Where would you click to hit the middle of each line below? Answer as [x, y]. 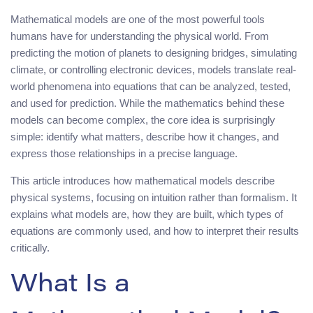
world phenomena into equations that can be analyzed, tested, [151, 86]
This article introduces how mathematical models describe [143, 180]
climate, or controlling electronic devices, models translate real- [153, 69]
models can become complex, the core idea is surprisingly [143, 119]
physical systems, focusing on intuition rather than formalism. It [154, 197]
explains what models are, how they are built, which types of [147, 214]
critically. [30, 247]
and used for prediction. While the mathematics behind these [147, 103]
